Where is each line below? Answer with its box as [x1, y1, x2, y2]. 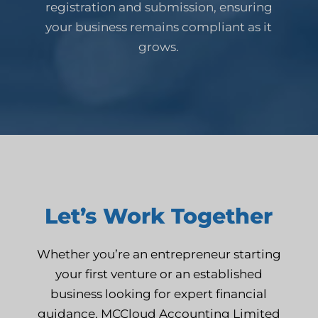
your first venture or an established [55, 266, 263, 281]
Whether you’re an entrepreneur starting [36, 246, 281, 261]
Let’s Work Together [45, 202, 273, 229]
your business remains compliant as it [45, 19, 273, 34]
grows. [138, 39, 180, 54]
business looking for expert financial [50, 286, 268, 301]
